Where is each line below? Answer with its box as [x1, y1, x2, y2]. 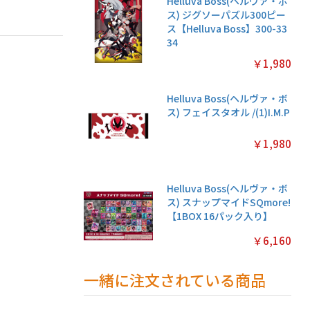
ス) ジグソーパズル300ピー [167, 8, 286, 22]
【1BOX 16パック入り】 [167, 209, 273, 224]
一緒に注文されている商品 [84, 268, 266, 291]
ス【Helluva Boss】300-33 [167, 21, 288, 36]
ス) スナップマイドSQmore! [167, 195, 291, 210]
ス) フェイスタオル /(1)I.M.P [167, 105, 291, 120]
